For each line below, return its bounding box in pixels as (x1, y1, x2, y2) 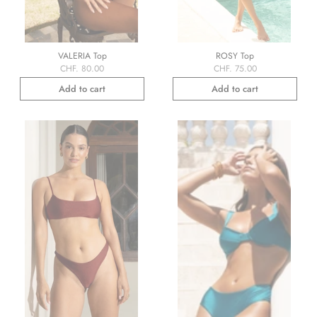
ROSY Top (216, 50, 254, 63)
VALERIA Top (57, 50, 107, 63)
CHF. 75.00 (213, 62, 257, 76)
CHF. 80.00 (60, 62, 104, 76)
